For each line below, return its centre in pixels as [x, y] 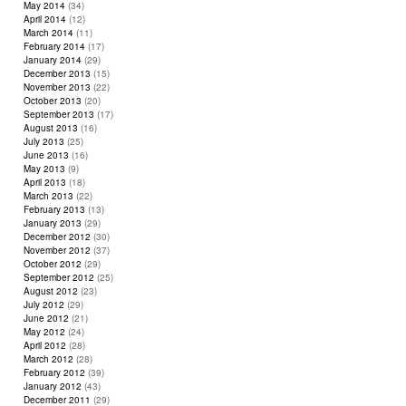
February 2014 [54, 46]
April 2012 [45, 345]
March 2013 [48, 196]
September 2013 [59, 114]
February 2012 [54, 372]
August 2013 [51, 128]
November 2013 [57, 87]
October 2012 [53, 264]
